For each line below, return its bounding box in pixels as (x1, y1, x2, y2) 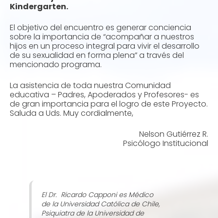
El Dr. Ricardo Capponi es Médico (41, 190, 153, 200)
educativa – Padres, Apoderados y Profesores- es (10, 89, 199, 100)
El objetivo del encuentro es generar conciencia (10, 22, 191, 33)
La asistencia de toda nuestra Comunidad (10, 80, 171, 91)
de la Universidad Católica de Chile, (41, 199, 160, 209)
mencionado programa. (10, 59, 102, 70)
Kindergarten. (10, 1, 68, 12)
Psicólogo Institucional (123, 138, 208, 149)
